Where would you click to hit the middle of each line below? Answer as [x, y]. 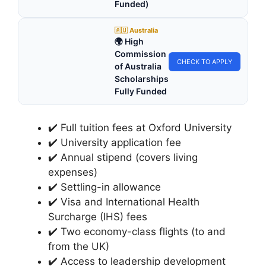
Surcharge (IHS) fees [98, 216]
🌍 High [129, 42]
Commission [140, 54]
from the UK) [79, 246]
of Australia [138, 66]
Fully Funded [141, 91]
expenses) [73, 172]
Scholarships [142, 79]
